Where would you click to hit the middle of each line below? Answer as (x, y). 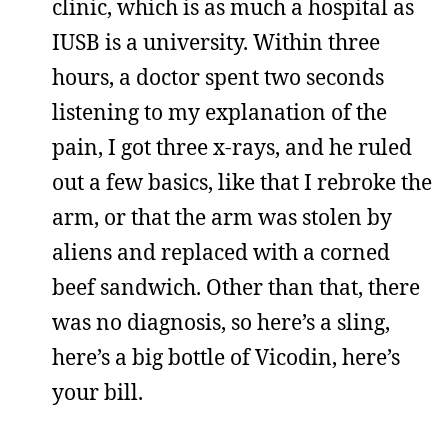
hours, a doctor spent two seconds (218, 77)
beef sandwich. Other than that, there (236, 287)
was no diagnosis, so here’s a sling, (221, 322)
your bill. (97, 392)
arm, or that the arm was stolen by (222, 217)
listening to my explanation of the (219, 112)
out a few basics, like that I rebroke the (242, 182)
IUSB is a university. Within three (216, 42)
